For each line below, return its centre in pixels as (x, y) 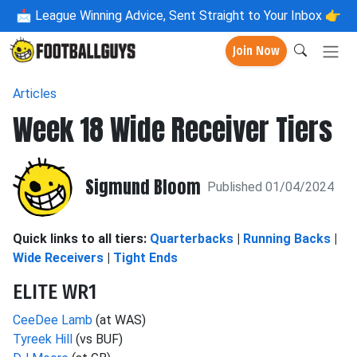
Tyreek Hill (43, 339)
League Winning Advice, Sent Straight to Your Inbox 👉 (186, 16)
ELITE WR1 (55, 292)
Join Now (256, 51)
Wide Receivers (58, 258)
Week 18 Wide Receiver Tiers (173, 130)
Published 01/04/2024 (271, 186)
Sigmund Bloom (143, 186)
